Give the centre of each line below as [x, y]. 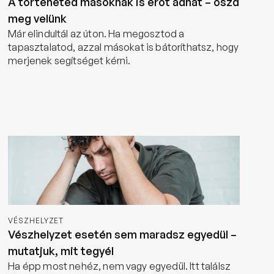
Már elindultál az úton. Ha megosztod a [96, 34]
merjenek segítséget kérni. [69, 61]
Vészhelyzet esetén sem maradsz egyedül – [123, 234]
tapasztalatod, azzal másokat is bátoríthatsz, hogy [124, 47]
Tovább [35, 91]
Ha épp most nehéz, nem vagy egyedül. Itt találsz [120, 266]
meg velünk [38, 18]
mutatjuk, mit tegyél [61, 251]
